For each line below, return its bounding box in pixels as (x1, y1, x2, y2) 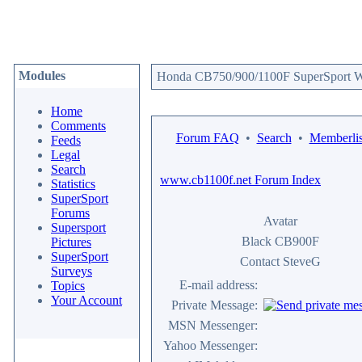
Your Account (51, 293, 122, 307)
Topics (51, 279, 85, 293)
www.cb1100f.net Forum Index (160, 173, 321, 187)
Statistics (51, 177, 95, 191)
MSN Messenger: (168, 318, 258, 332)
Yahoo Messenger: (163, 339, 258, 352)
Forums (51, 206, 90, 220)
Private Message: (171, 298, 258, 312)
